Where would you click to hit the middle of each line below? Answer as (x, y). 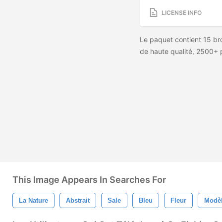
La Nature (33, 200)
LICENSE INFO (182, 12)
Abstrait (78, 200)
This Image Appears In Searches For (89, 180)
